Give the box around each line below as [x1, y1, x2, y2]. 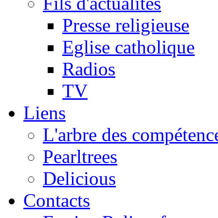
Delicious [43, 168, 116, 189]
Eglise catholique [62, 36, 195, 58]
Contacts [23, 190, 90, 211]
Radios [62, 58, 115, 80]
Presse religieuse [62, 15, 189, 36]
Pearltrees [43, 146, 117, 167]
